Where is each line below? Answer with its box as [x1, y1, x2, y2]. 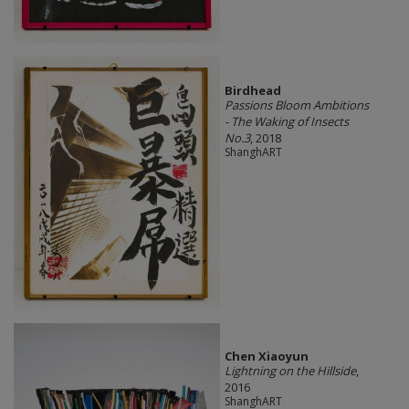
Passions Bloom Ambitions [224, 96, 369, 113]
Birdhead [224, 81, 281, 99]
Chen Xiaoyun [224, 347, 309, 364]
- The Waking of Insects [224, 112, 349, 130]
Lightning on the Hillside [224, 362, 356, 379]
